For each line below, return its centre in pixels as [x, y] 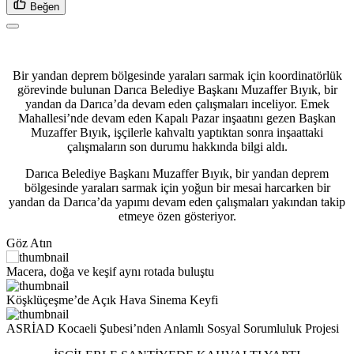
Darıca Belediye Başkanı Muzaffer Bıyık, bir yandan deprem [177, 174]
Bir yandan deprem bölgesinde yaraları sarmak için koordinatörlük [177, 76]
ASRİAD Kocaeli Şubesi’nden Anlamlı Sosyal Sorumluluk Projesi [173, 329]
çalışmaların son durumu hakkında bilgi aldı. [177, 147]
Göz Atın [29, 243]
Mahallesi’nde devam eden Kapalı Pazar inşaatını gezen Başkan [177, 119]
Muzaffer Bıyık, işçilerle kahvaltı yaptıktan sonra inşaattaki [177, 133]
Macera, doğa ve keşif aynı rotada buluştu [110, 272]
